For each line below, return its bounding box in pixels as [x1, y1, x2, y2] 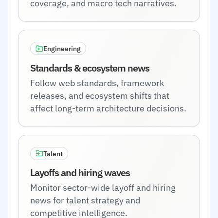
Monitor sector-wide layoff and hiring [30, 182, 176, 193]
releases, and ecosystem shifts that [30, 90, 169, 101]
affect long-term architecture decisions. [30, 102, 186, 114]
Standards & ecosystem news [30, 61, 149, 74]
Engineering [43, 44, 81, 53]
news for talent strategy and [30, 195, 140, 206]
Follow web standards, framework [30, 77, 164, 89]
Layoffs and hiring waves [30, 166, 130, 179]
